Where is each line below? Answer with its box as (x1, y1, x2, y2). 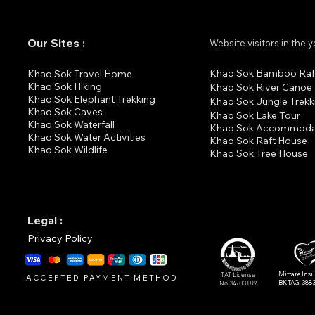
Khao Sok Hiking (27, 80, 102, 93)
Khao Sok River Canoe (210, 81, 312, 94)
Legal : (27, 213, 63, 227)
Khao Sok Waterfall (27, 118, 115, 131)
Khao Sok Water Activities (27, 131, 146, 143)
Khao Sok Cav (27, 105, 92, 118)
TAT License (220, 271, 255, 280)
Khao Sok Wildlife (27, 143, 108, 156)
